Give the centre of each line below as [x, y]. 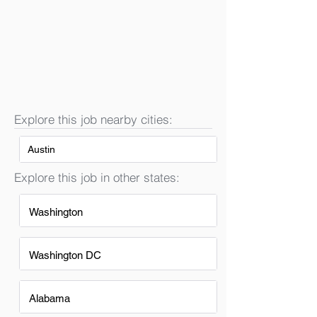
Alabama [50, 298]
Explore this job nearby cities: [93, 119]
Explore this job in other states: [97, 177]
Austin [41, 149]
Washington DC [65, 255]
